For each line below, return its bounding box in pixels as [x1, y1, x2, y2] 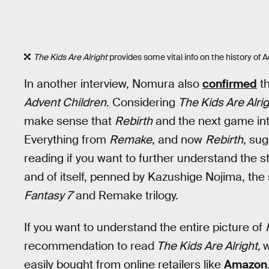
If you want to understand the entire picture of [24, 219, 265, 235]
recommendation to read [24, 238, 154, 253]
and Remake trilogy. [73, 187, 178, 203]
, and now [152, 131, 205, 147]
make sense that [24, 113, 115, 128]
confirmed [202, 76, 257, 91]
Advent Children [24, 94, 106, 110]
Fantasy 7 [24, 187, 73, 203]
